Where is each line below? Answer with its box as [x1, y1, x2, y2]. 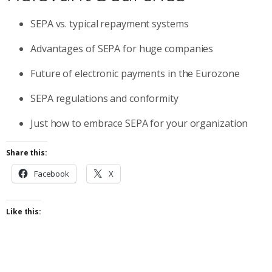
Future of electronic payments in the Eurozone [30, 66, 240, 80]
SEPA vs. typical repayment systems [30, 16, 189, 30]
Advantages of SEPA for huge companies [30, 41, 214, 55]
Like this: [6, 206, 41, 217]
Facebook [33, 168, 70, 179]
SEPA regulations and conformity [30, 91, 178, 105]
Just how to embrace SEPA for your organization [30, 116, 248, 130]
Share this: [6, 147, 47, 158]
